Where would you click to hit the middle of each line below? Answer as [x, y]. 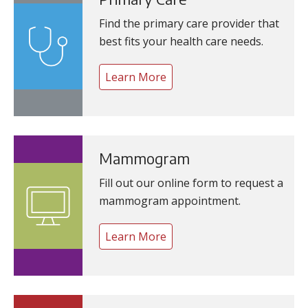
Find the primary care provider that [189, 23]
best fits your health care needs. [181, 41]
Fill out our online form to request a [191, 183]
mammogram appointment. [170, 201]
